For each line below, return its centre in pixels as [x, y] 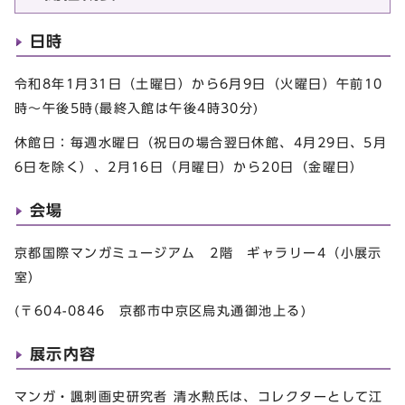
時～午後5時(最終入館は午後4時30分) [144, 108]
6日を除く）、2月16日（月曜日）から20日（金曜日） [189, 166]
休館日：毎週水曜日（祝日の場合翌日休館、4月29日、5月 [201, 142]
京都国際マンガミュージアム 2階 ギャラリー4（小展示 [198, 252]
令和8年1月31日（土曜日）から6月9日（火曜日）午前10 [199, 83]
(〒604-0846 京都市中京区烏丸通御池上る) [160, 311]
